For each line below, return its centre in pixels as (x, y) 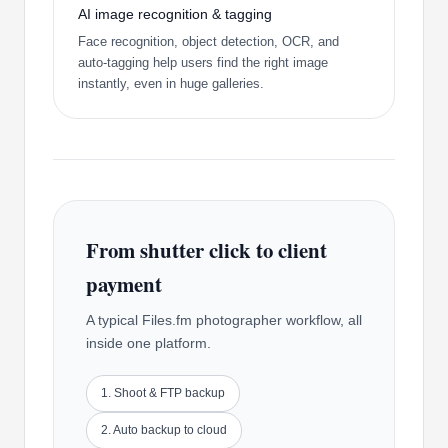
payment (124, 283)
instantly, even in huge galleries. (171, 83)
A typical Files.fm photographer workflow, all (224, 319)
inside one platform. (148, 342)
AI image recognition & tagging (175, 13)
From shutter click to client (206, 249)
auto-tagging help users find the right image (203, 62)
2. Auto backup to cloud (164, 429)
